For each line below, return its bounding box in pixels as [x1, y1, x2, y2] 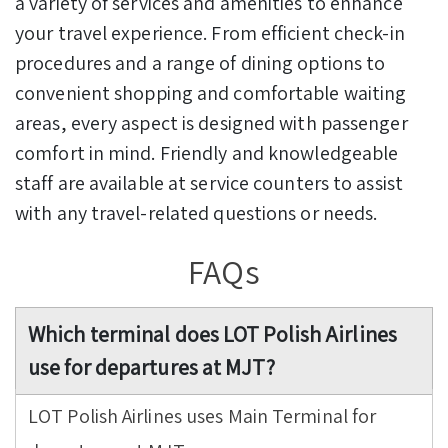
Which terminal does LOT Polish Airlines [28, 320, 397, 349]
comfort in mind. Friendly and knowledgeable [15, 139, 399, 166]
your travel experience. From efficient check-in [15, 19, 405, 46]
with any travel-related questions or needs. [15, 199, 378, 226]
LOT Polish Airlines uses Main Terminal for [28, 403, 377, 430]
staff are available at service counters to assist [15, 169, 403, 196]
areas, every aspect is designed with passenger [15, 109, 408, 136]
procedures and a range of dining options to [15, 49, 386, 76]
